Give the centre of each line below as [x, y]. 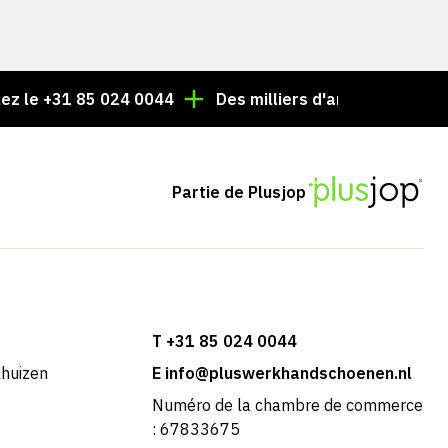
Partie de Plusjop [239, 191]
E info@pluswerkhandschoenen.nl [281, 373]
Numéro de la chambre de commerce [287, 405]
